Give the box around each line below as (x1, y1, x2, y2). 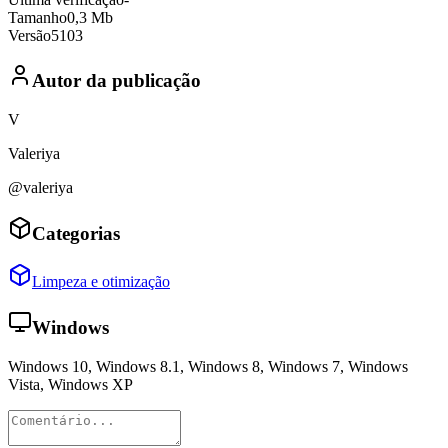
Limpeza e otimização (32, 273, 170, 291)
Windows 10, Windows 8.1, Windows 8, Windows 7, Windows (8, 357, 408, 375)
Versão (8, 26, 51, 44)
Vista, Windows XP (8, 375, 133, 393)
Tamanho (8, 8, 67, 26)
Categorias (32, 222, 120, 244)
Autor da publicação (32, 70, 201, 92)
